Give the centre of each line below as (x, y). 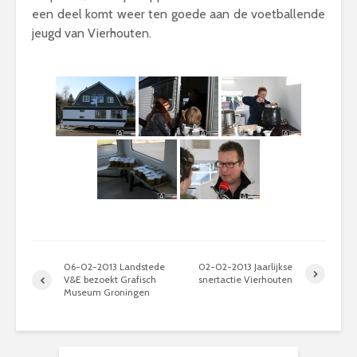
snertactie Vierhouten (246, 279)
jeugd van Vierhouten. (92, 33)
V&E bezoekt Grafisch (110, 279)
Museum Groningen (107, 292)
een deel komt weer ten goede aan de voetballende (178, 14)
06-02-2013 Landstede (114, 267)
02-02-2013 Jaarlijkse (246, 267)
